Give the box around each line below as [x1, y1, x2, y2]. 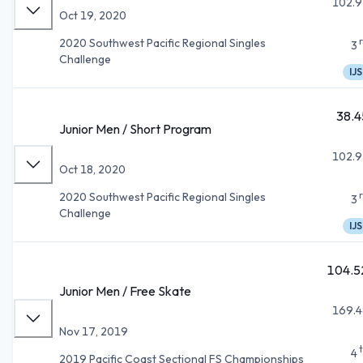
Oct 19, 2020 [59, 7, 126, 23]
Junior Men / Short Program [59, 120, 211, 137]
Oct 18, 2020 [59, 161, 126, 177]
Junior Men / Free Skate [59, 282, 191, 299]
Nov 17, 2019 [59, 323, 128, 339]
